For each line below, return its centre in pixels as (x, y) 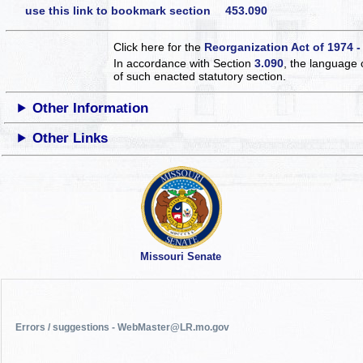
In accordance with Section (184, 63)
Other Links (70, 138)
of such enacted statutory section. (200, 76)
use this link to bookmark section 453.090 (146, 10)
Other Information (91, 108)
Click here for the (159, 47)
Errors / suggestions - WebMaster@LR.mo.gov (123, 327)
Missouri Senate (180, 257)
